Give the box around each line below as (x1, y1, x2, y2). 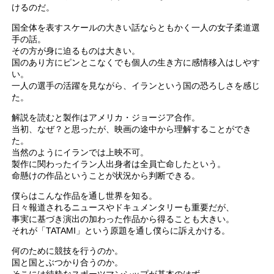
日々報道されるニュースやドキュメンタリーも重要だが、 (12, 202, 235, 213)
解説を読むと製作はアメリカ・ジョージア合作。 (12, 113, 201, 123)
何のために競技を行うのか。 (12, 246, 124, 256)
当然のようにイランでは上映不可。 (12, 147, 149, 158)
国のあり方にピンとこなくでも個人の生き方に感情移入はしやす (12, 57, 261, 68)
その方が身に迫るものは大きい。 (12, 46, 141, 56)
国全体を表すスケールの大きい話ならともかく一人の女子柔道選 (12, 23, 261, 33)
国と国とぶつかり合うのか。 (12, 257, 124, 268)
